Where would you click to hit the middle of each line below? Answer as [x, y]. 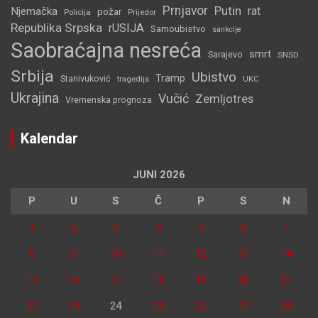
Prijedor [142, 12]
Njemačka [34, 12]
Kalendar [49, 139]
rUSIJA [126, 28]
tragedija [133, 79]
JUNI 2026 [159, 175]
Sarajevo [225, 55]
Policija [77, 12]
